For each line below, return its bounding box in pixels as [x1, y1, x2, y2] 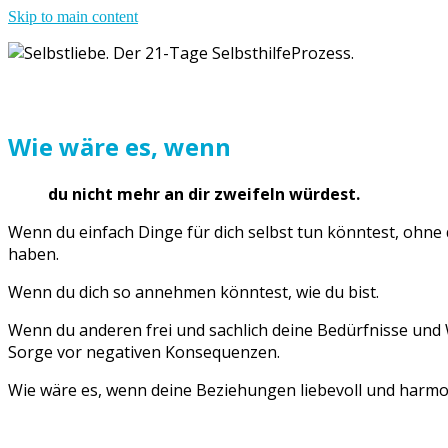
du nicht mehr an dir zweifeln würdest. [48, 182, 364, 205]
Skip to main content [8, 8, 138, 25]
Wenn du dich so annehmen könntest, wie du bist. [8, 280, 379, 303]
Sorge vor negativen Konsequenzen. [8, 340, 284, 363]
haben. [8, 242, 59, 265]
